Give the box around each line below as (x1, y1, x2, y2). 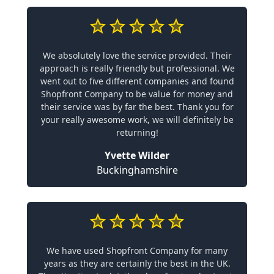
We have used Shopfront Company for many (46, 244, 228, 256)
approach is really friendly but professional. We (39, 62, 235, 74)
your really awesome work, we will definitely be (40, 113, 234, 125)
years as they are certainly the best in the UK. (43, 257, 231, 269)
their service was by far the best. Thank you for (40, 100, 234, 113)
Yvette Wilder (105, 148, 169, 162)
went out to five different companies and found (40, 75, 234, 87)
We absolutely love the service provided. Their (42, 49, 232, 61)
